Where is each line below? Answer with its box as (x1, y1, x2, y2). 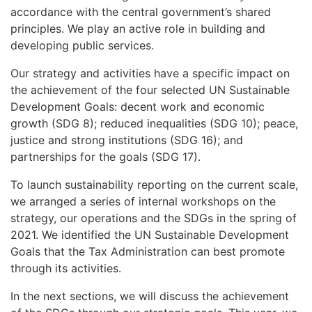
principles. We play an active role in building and (10, 21, 265, 36)
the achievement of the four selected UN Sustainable (10, 82, 290, 97)
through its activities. (10, 260, 121, 275)
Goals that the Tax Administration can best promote (10, 244, 285, 258)
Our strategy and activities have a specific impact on (10, 65, 290, 80)
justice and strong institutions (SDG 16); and (10, 132, 243, 147)
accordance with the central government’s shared (10, 4, 271, 19)
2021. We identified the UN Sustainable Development (10, 227, 289, 242)
